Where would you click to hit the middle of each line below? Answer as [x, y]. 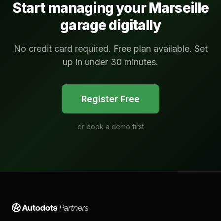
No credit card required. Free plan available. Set [110, 49]
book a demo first [115, 127]
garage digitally [110, 25]
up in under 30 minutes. [110, 62]
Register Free [110, 99]
